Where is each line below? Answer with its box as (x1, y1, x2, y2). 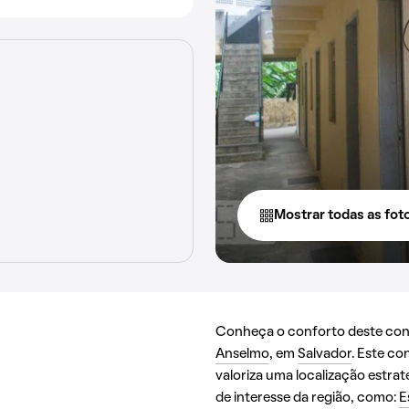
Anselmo (215, 348, 269, 361)
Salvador (298, 348, 351, 361)
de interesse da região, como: (215, 392, 399, 404)
